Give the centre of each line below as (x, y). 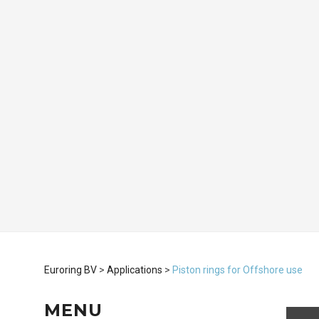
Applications (135, 270)
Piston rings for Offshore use (237, 270)
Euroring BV (70, 270)
